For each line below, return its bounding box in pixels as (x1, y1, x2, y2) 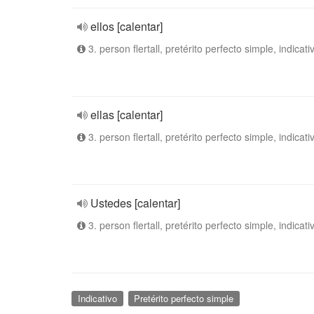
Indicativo (77, 292, 117, 305)
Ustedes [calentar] (90, 195, 180, 211)
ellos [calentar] (90, 18, 163, 34)
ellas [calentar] (90, 107, 163, 123)
